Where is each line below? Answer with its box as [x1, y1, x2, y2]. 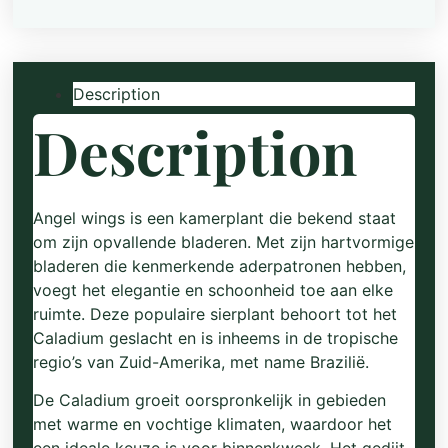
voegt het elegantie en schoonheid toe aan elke [33, 279, 394, 300]
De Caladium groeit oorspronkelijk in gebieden [33, 390, 387, 410]
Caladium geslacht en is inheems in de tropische [33, 327, 399, 348]
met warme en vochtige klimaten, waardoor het [33, 414, 393, 434]
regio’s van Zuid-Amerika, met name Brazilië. [33, 351, 370, 372]
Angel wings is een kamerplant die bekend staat [33, 207, 397, 228]
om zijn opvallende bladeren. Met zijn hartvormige [33, 231, 415, 252]
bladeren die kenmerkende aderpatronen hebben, [33, 255, 407, 276]
